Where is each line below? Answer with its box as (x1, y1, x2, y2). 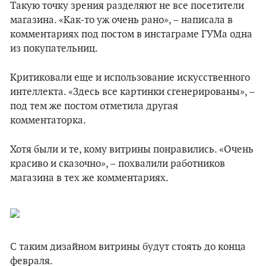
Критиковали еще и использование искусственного (10, 72, 250, 84)
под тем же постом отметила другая (10, 100, 178, 113)
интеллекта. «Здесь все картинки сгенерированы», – (10, 86, 255, 99)
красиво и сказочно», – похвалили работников (10, 158, 225, 170)
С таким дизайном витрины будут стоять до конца (10, 241, 246, 254)
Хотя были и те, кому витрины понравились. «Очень (10, 144, 254, 156)
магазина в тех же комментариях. (10, 172, 169, 185)
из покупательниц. (10, 43, 98, 55)
